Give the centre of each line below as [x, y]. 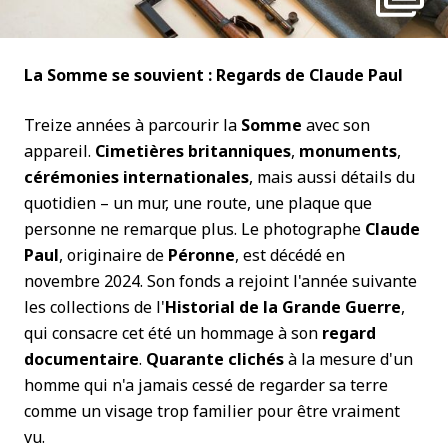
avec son [336, 125]
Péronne [201, 255]
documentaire [81, 359]
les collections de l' [94, 307]
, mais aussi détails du [332, 177]
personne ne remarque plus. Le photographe [194, 229]
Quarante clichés [215, 359]
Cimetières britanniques [193, 151]
